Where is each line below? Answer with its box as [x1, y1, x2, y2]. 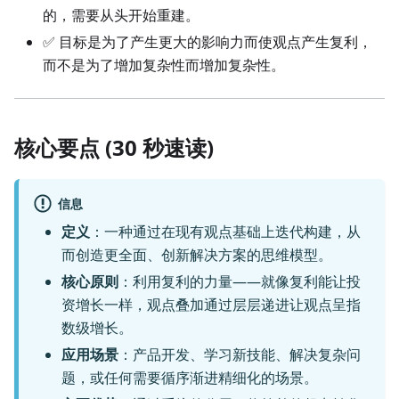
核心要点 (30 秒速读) [14, 133, 214, 163]
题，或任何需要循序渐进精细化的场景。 [61, 368, 318, 388]
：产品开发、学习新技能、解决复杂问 [118, 345, 361, 365]
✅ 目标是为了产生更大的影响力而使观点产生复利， [43, 32, 372, 53]
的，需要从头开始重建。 [43, 5, 199, 26]
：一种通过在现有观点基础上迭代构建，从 [90, 222, 361, 242]
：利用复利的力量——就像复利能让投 [118, 272, 361, 292]
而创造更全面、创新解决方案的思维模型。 [61, 245, 332, 265]
